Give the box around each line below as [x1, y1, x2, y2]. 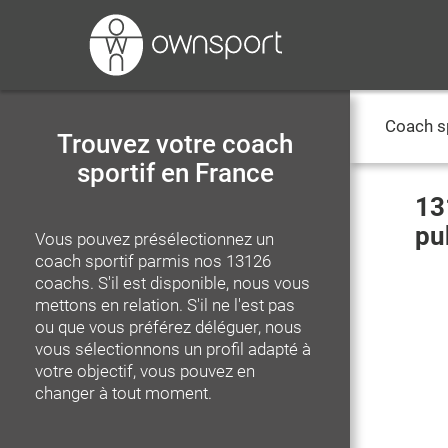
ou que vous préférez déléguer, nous [35, 317, 302, 337]
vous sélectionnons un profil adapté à [35, 339, 311, 359]
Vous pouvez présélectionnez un [35, 229, 274, 249]
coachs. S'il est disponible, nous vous [35, 273, 310, 293]
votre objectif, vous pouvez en [35, 361, 255, 381]
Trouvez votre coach [57, 129, 293, 159]
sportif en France [76, 158, 274, 188]
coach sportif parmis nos [35, 251, 226, 271]
